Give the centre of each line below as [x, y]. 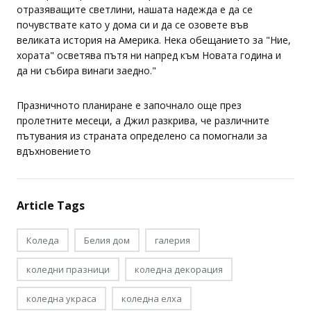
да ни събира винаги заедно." [86, 91]
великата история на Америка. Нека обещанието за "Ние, [154, 61]
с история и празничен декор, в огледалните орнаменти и [154, 15]
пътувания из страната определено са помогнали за [142, 157]
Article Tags [51, 226]
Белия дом [107, 261]
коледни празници [68, 290]
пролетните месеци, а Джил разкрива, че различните [143, 141]
